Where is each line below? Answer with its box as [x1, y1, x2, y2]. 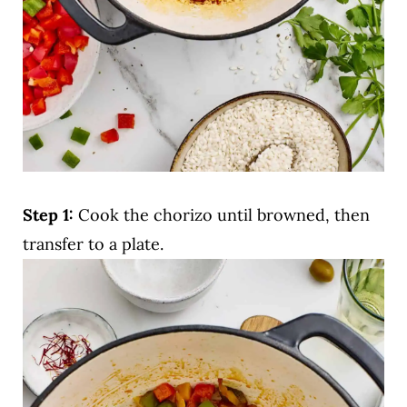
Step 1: [22, 204, 78, 226]
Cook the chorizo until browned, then [77, 204, 370, 226]
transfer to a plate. [22, 233, 164, 255]
